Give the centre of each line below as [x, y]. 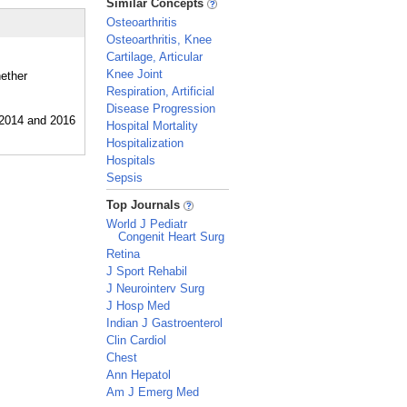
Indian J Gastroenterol [164, 323]
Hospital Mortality [152, 126]
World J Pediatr [147, 224]
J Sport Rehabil [147, 271]
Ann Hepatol [139, 375]
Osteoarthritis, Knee [159, 40]
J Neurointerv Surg [155, 288]
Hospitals [131, 160]
